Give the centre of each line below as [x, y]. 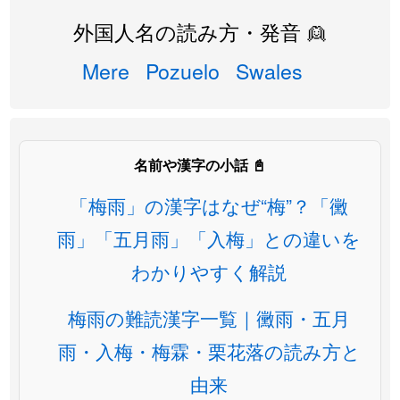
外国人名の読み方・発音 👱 [200, 31]
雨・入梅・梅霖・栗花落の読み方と [209, 351]
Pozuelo [182, 71]
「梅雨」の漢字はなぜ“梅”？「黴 [209, 205]
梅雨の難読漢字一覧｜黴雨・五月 [209, 318]
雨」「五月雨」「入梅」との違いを [209, 238]
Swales [269, 71]
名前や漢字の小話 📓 [200, 165]
